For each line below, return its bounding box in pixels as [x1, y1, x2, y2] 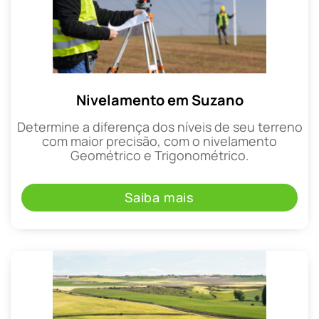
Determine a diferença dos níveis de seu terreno [16, 118, 303, 136]
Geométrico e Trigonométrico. [70, 147, 249, 164]
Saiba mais [125, 188, 194, 206]
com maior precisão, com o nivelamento [42, 132, 277, 150]
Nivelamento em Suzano [75, 90, 244, 110]
